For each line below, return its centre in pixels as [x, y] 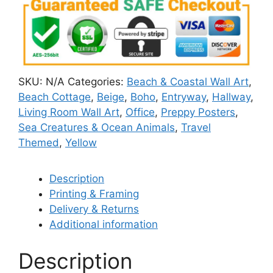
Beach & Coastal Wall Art [188, 82]
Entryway [184, 97]
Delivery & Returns [94, 209]
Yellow [81, 143]
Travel [196, 128]
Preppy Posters [198, 112]
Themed [39, 143]
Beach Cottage [55, 97]
